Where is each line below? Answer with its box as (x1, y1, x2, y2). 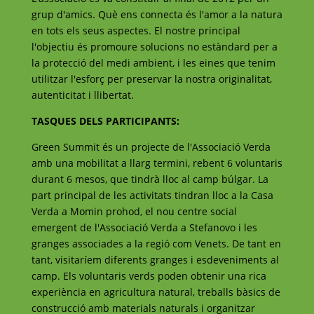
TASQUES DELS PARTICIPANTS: (31, 114, 179, 128)
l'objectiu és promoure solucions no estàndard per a (31, 40, 278, 54)
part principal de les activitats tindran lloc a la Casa (31, 189, 273, 203)
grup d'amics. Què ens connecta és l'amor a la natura (31, 8, 282, 22)
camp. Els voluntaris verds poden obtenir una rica (31, 269, 266, 283)
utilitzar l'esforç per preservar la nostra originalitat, (31, 72, 272, 86)
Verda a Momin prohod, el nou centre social (31, 205, 237, 219)
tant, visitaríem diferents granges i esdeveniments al (31, 253, 279, 267)
